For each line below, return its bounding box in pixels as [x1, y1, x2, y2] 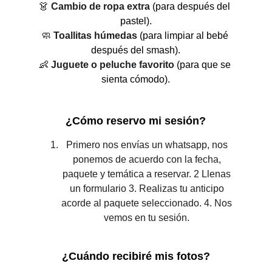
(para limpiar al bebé [137, 30, 231, 41]
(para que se [174, 59, 233, 70]
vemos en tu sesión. [104, 212, 192, 223]
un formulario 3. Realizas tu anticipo [69, 183, 226, 194]
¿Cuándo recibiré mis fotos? [61, 250, 210, 262]
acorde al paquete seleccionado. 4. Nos [61, 198, 235, 208]
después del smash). [91, 45, 181, 55]
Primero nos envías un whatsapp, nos [66, 140, 230, 150]
